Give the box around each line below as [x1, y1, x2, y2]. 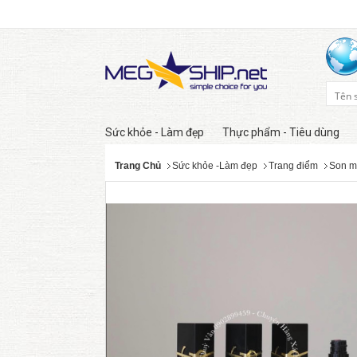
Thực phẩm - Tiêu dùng [222, 126, 339, 139]
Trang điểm [269, 160, 318, 171]
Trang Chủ [115, 160, 161, 171]
